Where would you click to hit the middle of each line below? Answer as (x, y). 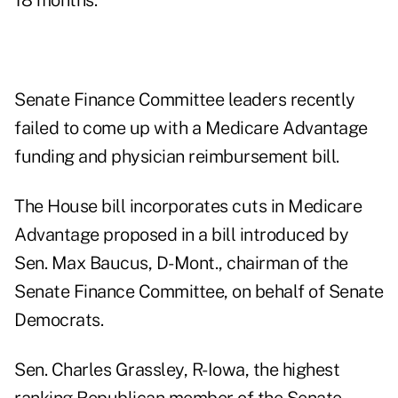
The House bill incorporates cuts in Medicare (188, 207)
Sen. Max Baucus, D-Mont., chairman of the (181, 263)
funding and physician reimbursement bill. (177, 157)
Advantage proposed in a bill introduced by (181, 235)
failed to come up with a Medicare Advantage (191, 128)
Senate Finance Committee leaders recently (185, 100)
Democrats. (59, 320)
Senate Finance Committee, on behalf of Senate (199, 292)
